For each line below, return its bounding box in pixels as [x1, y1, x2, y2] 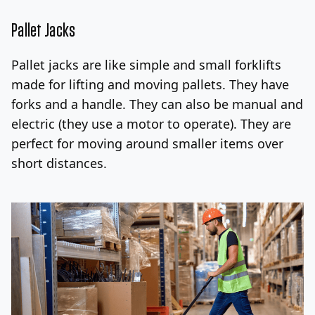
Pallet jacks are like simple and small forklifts [11, 56, 281, 73]
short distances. [11, 154, 107, 172]
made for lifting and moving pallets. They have [11, 75, 289, 93]
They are [240, 115, 291, 132]
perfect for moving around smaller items [11, 134, 257, 152]
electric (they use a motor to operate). [11, 115, 240, 132]
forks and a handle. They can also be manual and [11, 95, 303, 112]
